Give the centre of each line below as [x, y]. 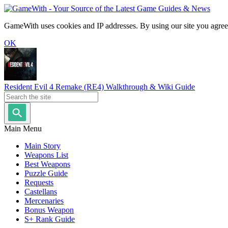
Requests [39, 182]
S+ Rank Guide [50, 219]
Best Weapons [47, 164]
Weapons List [46, 155]
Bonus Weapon [49, 210]
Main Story [42, 146]
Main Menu [23, 129]
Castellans [41, 192]
